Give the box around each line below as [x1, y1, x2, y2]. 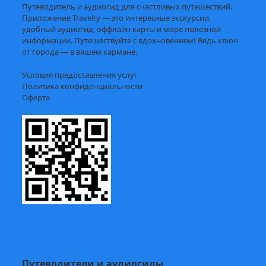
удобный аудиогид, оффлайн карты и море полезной [22, 23, 221, 34]
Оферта [22, 91, 50, 103]
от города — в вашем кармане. [22, 46, 138, 57]
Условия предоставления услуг [22, 69, 138, 80]
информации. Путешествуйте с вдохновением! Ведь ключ [22, 34, 239, 46]
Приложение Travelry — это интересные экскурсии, [22, 12, 211, 23]
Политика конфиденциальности [22, 80, 143, 91]
